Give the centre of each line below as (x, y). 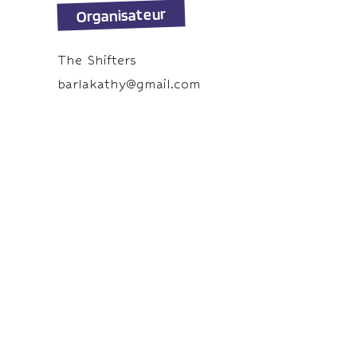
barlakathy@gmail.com (129, 84)
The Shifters (97, 60)
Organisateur (121, 15)
